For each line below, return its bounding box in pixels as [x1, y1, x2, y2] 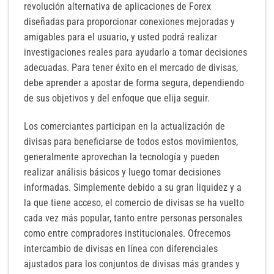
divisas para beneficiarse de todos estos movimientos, [24, 135, 238, 147]
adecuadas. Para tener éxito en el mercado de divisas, [24, 62, 238, 74]
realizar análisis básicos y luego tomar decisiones [24, 166, 221, 178]
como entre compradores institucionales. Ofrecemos [24, 227, 231, 239]
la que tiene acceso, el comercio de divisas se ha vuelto [24, 196, 244, 209]
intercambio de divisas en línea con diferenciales [24, 242, 218, 254]
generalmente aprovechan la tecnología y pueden [24, 150, 220, 163]
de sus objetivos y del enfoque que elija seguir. [24, 92, 210, 105]
